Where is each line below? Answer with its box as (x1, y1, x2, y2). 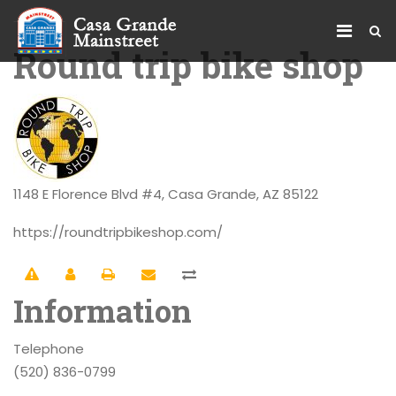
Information (13, 290, 192, 331)
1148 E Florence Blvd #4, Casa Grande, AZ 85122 (13, 185, 318, 203)
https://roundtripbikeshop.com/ (13, 223, 223, 241)
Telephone (13, 339, 84, 358)
